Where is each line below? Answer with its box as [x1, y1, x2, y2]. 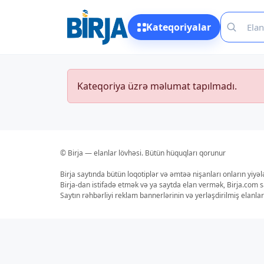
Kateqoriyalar [146, 21, 211, 34]
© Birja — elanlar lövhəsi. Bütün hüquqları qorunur [60, 148, 226, 158]
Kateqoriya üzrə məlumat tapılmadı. [77, 80, 237, 93]
